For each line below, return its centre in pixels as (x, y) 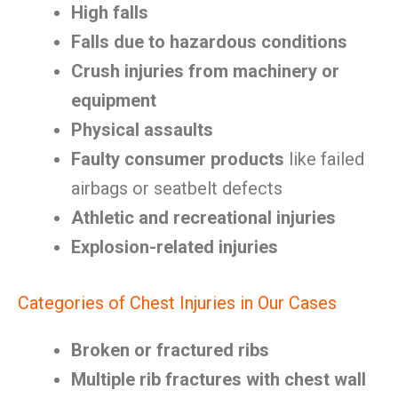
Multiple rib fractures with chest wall (219, 379)
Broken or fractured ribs (170, 350)
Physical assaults (142, 130)
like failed (324, 159)
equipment (114, 100)
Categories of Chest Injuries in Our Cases (177, 303)
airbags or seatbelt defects (177, 188)
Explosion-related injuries (175, 247)
